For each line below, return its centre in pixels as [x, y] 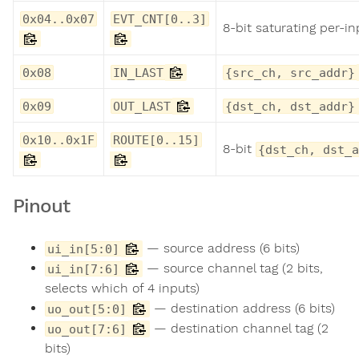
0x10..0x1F [58, 139]
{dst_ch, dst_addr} [290, 106]
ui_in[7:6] [83, 268]
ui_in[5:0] [83, 248]
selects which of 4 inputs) [122, 288]
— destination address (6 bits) [242, 308]
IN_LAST [138, 72]
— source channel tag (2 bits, [233, 268]
